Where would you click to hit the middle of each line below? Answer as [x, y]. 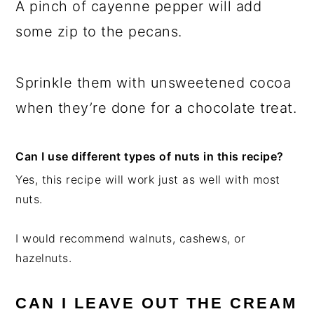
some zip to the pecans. [99, 32]
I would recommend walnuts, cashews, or [131, 239]
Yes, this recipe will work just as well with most [148, 180]
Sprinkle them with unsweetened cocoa [153, 83]
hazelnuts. [44, 258]
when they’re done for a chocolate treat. [156, 108]
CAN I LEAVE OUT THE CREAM [157, 303]
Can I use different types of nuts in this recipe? [150, 157]
